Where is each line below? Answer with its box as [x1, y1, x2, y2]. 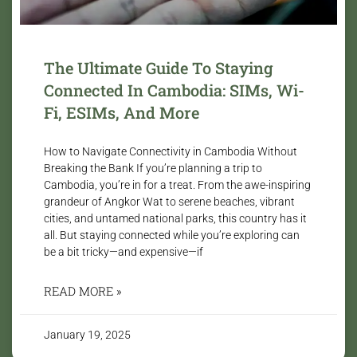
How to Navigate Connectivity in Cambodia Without [44, 144, 297, 158]
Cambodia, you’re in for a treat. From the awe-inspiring [44, 178, 311, 191]
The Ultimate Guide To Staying [44, 57, 273, 78]
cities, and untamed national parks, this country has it [44, 211, 307, 225]
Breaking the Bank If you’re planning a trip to [44, 161, 262, 175]
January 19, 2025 [44, 328, 131, 341]
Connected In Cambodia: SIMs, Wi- [44, 79, 304, 100]
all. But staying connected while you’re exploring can [44, 228, 300, 241]
